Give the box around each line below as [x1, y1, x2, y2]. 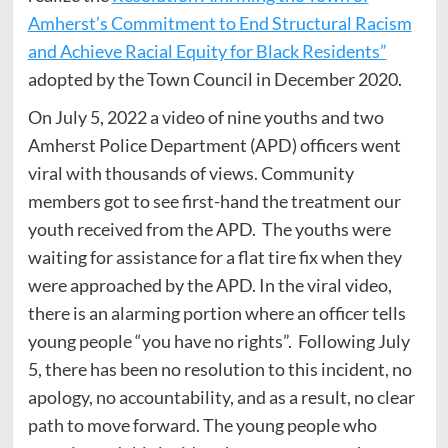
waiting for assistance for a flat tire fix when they [27, 246, 402, 269]
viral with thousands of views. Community [27, 162, 354, 185]
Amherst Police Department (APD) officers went [27, 134, 401, 157]
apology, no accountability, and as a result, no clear [27, 386, 415, 409]
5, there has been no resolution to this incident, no [27, 358, 412, 381]
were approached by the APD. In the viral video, [27, 274, 392, 297]
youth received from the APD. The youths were [27, 218, 391, 241]
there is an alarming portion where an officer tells [27, 302, 406, 325]
